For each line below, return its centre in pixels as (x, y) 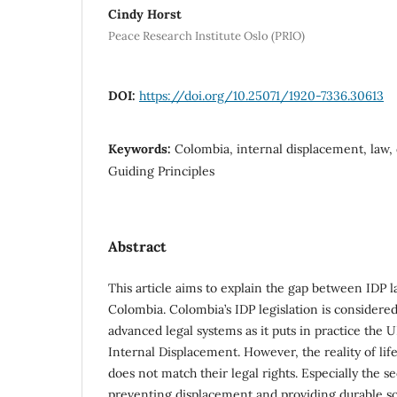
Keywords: (141, 149)
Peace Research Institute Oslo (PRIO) (206, 36)
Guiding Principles (161, 171)
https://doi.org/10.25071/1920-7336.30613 (261, 96)
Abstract (137, 247)
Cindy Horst (145, 14)
